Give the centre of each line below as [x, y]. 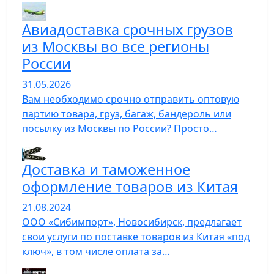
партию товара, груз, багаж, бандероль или [127, 114]
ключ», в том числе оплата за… [96, 251]
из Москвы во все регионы [116, 46]
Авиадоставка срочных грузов [128, 29]
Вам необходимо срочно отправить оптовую [131, 99]
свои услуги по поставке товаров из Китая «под [136, 236]
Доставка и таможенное [106, 169]
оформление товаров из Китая [130, 186]
